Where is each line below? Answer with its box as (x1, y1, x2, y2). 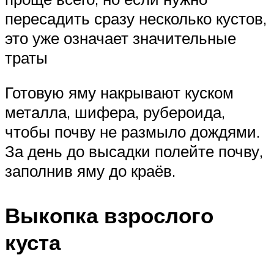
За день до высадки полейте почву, (5, 141, 263, 161)
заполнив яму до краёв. (5, 161, 176, 181)
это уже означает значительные (5, 28, 236, 48)
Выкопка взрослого (5, 202, 213, 229)
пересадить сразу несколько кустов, (5, 8, 267, 28)
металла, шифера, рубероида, (5, 102, 225, 122)
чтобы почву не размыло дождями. (5, 122, 260, 142)
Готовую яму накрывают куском (5, 83, 234, 103)
